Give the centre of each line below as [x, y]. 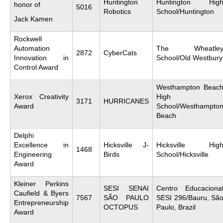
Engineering [33, 154]
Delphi [24, 135]
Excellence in [41, 145]
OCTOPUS [121, 207]
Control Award [36, 67]
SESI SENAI [126, 188]
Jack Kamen [33, 19]
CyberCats [120, 53]
